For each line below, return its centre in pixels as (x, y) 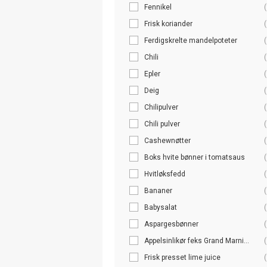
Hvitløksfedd (165, 174)
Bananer (158, 190)
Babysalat (161, 207)
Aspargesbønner (171, 224)
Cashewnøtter (167, 140)
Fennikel (158, 7)
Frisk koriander (168, 24)
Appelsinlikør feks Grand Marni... (197, 240)
